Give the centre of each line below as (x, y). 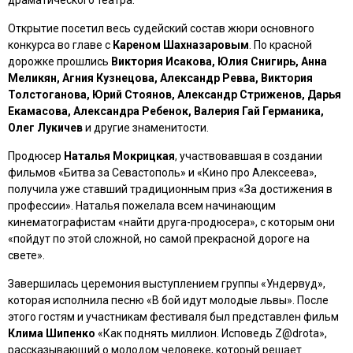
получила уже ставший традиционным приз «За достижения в (170, 189)
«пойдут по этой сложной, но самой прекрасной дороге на (159, 239)
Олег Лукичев (45, 128)
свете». (26, 255)
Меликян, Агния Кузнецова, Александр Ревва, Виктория (160, 78)
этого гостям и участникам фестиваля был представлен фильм (173, 317)
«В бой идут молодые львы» (219, 300)
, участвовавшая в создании (249, 156)
